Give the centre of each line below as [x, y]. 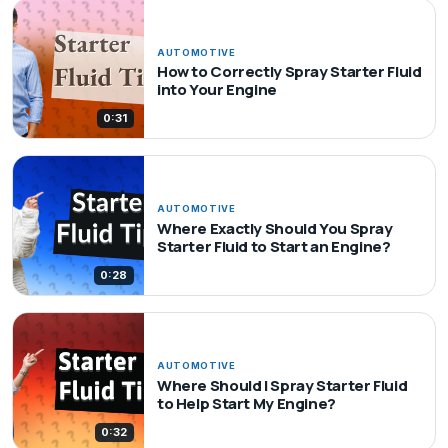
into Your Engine [216, 90]
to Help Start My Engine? [246, 403]
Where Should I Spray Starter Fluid [282, 385]
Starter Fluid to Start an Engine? [273, 247]
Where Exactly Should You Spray [274, 229]
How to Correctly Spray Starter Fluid [289, 72]
